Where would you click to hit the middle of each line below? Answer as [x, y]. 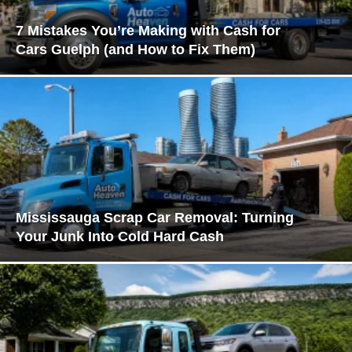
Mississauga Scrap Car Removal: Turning [155, 218]
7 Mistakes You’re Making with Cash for [148, 31]
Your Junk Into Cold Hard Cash [120, 237]
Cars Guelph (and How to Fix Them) [136, 50]
